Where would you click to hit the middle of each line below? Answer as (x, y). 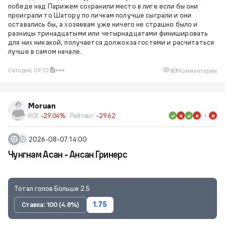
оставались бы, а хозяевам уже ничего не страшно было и (103, 24)
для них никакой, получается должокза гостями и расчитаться (111, 42)
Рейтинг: (83, 116)
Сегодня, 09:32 (29, 70)
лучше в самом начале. (45, 51)
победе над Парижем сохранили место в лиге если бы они (103, 6)
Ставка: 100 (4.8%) (50, 205)
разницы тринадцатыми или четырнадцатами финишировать (108, 33)
